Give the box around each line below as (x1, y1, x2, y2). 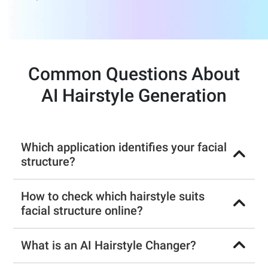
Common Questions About (28, 63, 240, 84)
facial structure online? (21, 203, 144, 218)
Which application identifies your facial (21, 139, 227, 154)
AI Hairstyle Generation (41, 84, 227, 106)
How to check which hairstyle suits (21, 188, 205, 203)
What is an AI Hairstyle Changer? (21, 237, 197, 252)
